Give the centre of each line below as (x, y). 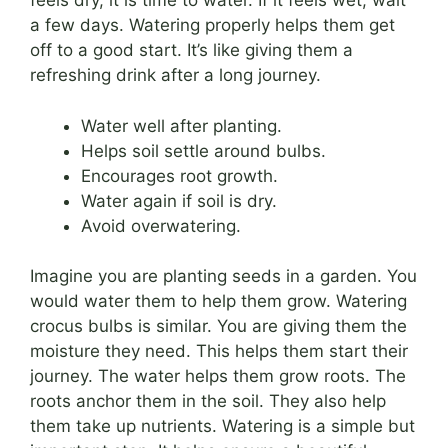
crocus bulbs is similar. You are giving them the (218, 326)
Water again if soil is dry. (179, 200)
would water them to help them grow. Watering (218, 301)
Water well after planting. (181, 125)
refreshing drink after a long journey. (175, 75)
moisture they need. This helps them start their (219, 351)
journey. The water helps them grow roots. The (218, 376)
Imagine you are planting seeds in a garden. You (223, 276)
